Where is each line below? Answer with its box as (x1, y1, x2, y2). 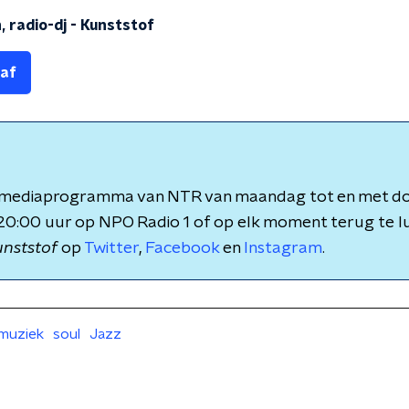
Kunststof (80, 18, 154, 33)
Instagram (244, 240, 322, 257)
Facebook (145, 240, 219, 257)
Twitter (84, 240, 139, 257)
